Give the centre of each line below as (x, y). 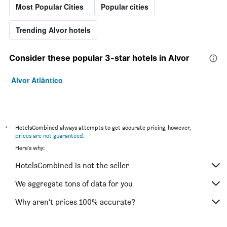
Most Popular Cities (50, 7)
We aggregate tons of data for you (74, 183)
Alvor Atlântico (37, 80)
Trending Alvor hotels (53, 30)
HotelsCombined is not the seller (72, 165)
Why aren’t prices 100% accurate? (75, 202)
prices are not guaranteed (49, 136)
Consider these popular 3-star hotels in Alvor (99, 58)
